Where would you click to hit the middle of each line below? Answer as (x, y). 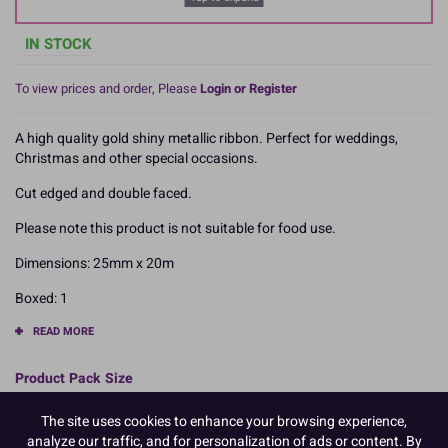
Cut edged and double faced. (103, 193)
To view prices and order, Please (107, 88)
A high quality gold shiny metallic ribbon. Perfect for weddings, (206, 138)
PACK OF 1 (55, 407)
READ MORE (63, 331)
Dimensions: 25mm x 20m (94, 263)
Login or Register (248, 88)
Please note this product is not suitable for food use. (175, 228)
